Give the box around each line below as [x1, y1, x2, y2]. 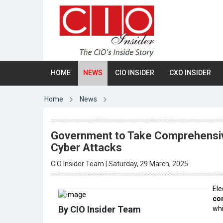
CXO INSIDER [169, 69, 211, 77]
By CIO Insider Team [58, 204, 141, 215]
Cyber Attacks [51, 141, 122, 154]
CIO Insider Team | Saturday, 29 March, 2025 [51, 160, 188, 168]
